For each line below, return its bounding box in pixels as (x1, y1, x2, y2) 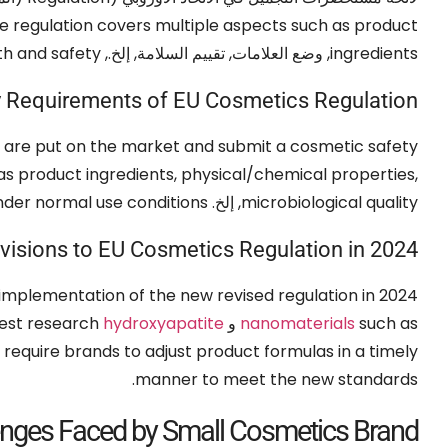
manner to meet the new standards (135, 367, 418, 391)
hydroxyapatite (103, 311, 224, 335)
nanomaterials (240, 311, 355, 335)
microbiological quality (241, 190, 418, 214)
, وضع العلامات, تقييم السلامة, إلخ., (101, 41, 330, 65)
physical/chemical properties (181, 162, 415, 186)
